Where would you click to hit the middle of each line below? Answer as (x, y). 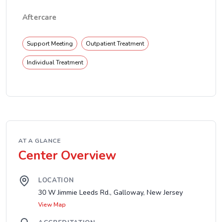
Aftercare (39, 17)
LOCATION (56, 180)
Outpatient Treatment (115, 44)
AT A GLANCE (40, 141)
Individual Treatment (55, 62)
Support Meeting (50, 44)
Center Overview (67, 155)
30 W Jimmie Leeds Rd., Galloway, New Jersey (111, 193)
